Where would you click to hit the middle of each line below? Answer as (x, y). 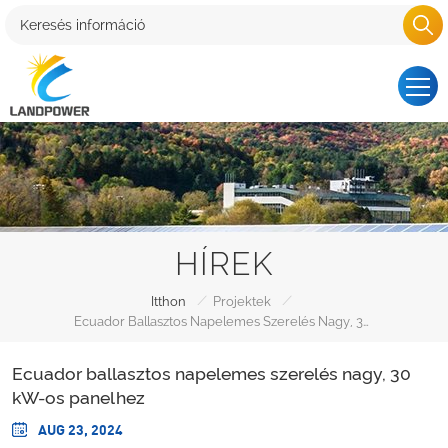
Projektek (241, 301)
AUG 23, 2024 (79, 429)
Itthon (168, 301)
